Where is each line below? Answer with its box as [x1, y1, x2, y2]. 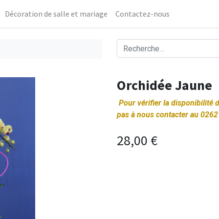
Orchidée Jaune [117, 76, 212, 94]
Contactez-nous [115, 9, 170, 19]
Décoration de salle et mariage [5, 9, 108, 19]
